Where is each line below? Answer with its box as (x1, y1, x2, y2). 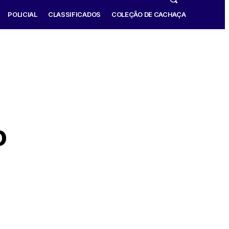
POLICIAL (8, 10, 37, 18)
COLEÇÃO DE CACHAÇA (111, 10, 186, 18)
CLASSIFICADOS (48, 10, 101, 18)
